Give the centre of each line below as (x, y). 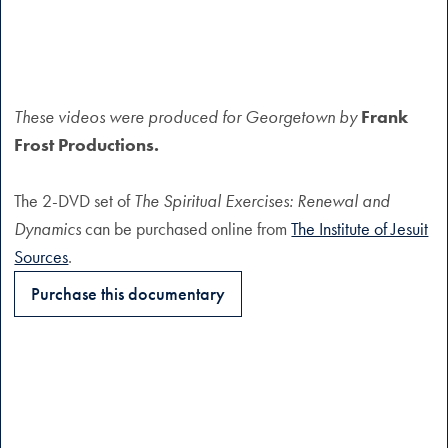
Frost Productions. (87, 144)
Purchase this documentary (128, 293)
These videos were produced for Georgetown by (188, 116)
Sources (41, 256)
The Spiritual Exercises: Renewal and (262, 200)
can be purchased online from (186, 228)
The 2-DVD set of (74, 200)
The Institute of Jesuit (360, 228)
